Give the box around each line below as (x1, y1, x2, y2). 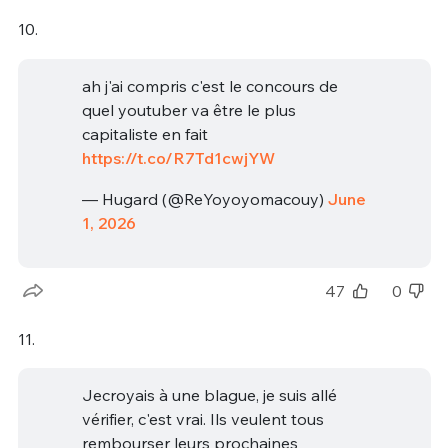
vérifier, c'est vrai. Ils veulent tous (81, 409, 324, 430)
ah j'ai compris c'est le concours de (81, 75, 338, 96)
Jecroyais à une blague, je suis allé (81, 385, 337, 406)
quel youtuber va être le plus (81, 99, 296, 120)
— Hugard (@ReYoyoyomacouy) (81, 189, 328, 210)
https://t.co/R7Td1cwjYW (81, 147, 275, 168)
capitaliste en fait (81, 123, 208, 144)
